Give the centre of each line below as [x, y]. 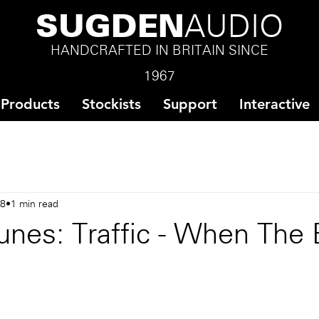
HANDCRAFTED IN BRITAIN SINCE [159, 51]
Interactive [274, 104]
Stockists [111, 104]
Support [190, 104]
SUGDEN [110, 29]
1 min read [35, 204]
